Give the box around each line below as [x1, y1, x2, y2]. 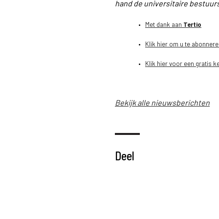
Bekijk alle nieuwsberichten [115, 98, 210, 107]
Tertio [183, 21, 201, 28]
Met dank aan [145, 21, 183, 28]
